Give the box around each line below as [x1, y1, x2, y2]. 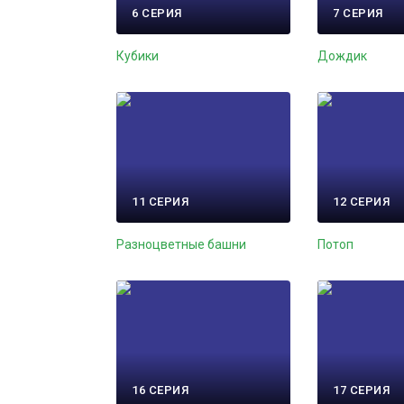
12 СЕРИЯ [333, 194, 390, 208]
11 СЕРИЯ [132, 194, 188, 208]
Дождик [317, 48, 368, 63]
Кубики [116, 48, 159, 63]
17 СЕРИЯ [333, 382, 390, 397]
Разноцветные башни [116, 236, 246, 252]
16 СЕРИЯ [132, 382, 188, 397]
